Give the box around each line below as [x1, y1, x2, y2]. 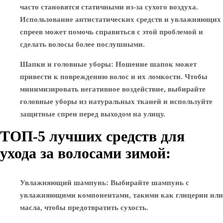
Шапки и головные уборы [20, 60, 111, 68]
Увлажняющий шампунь [20, 179, 106, 187]
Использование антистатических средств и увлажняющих [20, 15, 221, 23]
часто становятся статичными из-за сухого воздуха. [20, 3, 198, 11]
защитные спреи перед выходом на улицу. [20, 110, 165, 118]
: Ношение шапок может [111, 60, 197, 68]
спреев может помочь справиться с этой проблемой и [20, 28, 203, 36]
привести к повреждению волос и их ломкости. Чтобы [20, 73, 208, 81]
